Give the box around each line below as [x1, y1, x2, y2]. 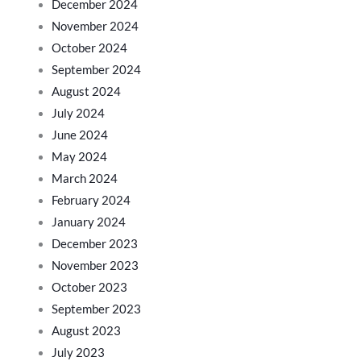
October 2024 [51, 40, 127, 55]
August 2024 [51, 84, 121, 98]
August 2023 [51, 323, 121, 338]
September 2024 [51, 62, 141, 77]
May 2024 [51, 149, 107, 164]
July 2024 [51, 106, 105, 120]
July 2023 [51, 345, 105, 359]
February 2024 [51, 193, 131, 207]
